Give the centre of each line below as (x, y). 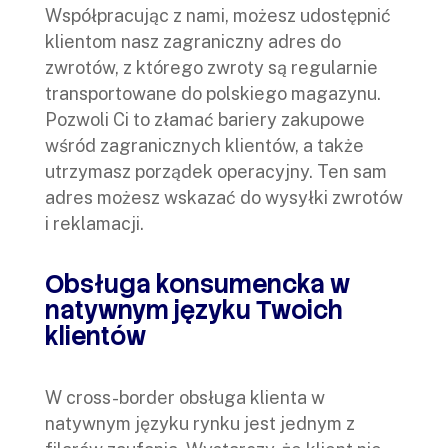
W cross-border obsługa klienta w (185, 398)
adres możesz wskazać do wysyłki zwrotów (224, 198)
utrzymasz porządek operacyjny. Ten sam (216, 172)
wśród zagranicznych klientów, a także (204, 146)
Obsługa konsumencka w (197, 285)
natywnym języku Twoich (194, 311)
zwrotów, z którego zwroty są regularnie (211, 68)
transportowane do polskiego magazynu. (213, 94)
